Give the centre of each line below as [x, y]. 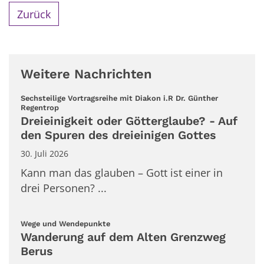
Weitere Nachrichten [86, 74]
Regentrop [40, 108]
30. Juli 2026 [44, 154]
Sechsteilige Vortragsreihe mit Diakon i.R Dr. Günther [119, 98]
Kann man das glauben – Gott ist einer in [122, 173]
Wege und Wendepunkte [65, 224]
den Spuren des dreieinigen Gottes [118, 136]
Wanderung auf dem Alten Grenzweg [123, 237]
